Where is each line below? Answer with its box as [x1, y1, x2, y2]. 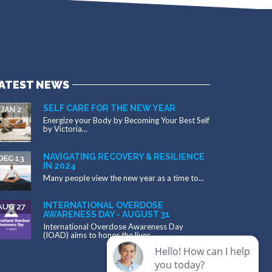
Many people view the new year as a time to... [43, 173, 204, 183]
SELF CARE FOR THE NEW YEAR [43, 103, 175, 114]
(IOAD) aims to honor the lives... [43, 230, 156, 240]
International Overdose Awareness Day [43, 222, 183, 232]
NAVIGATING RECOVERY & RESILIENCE [43, 152, 205, 162]
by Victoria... [43, 124, 87, 134]
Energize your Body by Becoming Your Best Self [43, 115, 209, 126]
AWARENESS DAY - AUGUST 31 [43, 209, 170, 220]
